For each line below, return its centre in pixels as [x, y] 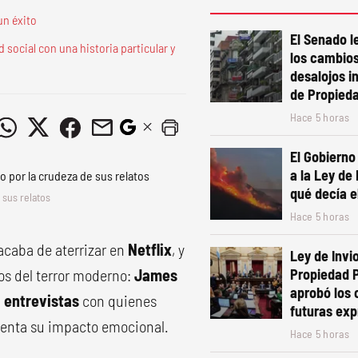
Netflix [150, 249]
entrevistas [43, 300]
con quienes [119, 300]
